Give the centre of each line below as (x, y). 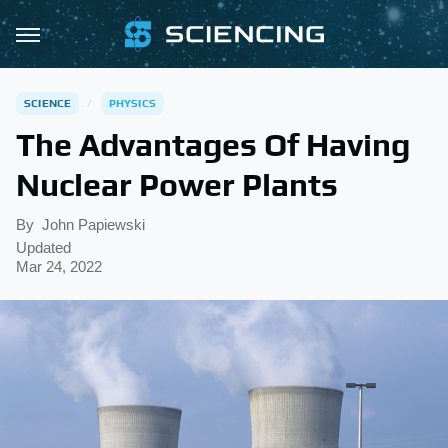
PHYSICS (132, 103)
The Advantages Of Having (213, 144)
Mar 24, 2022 (59, 266)
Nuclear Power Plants (177, 184)
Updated (43, 247)
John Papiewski (93, 224)
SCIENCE (48, 103)
